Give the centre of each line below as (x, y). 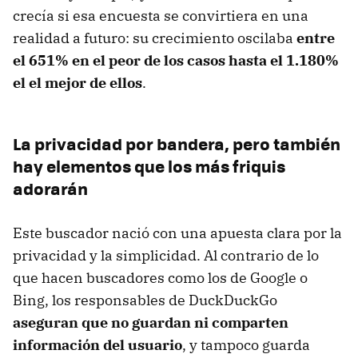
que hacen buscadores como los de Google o (160, 277)
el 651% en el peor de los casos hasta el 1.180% (176, 60)
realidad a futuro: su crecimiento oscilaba (155, 38)
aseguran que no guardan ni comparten (151, 322)
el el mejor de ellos (78, 82)
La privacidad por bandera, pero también (177, 143)
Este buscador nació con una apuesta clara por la (177, 233)
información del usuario (97, 344)
